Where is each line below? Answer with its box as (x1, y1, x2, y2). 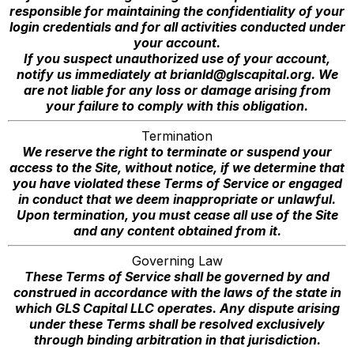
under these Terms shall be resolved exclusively (29, 316, 325, 332)
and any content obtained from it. (73, 223, 281, 239)
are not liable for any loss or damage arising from (23, 82, 331, 98)
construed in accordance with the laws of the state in (13, 284, 341, 300)
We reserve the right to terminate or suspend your (22, 144, 332, 160)
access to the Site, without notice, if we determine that (9, 160, 345, 175)
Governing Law (131, 253, 223, 269)
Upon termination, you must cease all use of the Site (16, 207, 338, 223)
